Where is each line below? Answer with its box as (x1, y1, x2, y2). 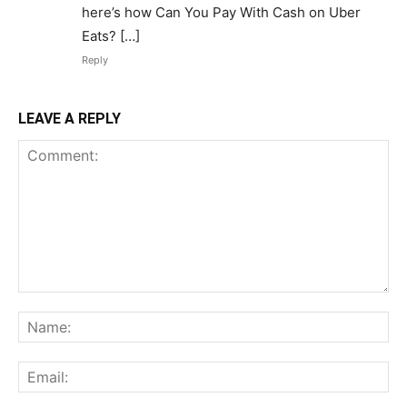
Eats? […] (82, 27, 140, 45)
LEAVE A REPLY (18, 110, 121, 128)
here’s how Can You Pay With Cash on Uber (82, 4, 361, 22)
